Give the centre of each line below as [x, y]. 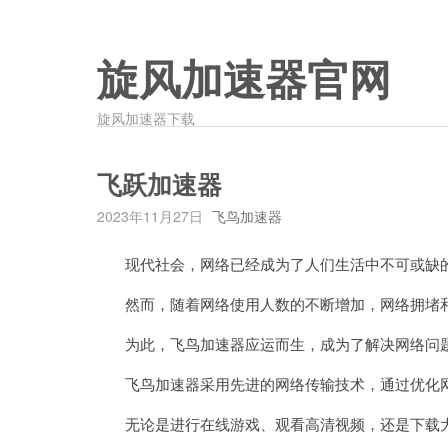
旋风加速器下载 [146, 118]
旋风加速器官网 [244, 81]
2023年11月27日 [150, 216]
